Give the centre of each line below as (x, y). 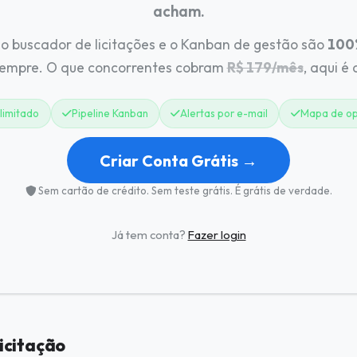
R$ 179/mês (265, 67)
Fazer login (217, 234)
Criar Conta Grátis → (178, 160)
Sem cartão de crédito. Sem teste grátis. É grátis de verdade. (184, 190)
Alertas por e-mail (224, 113)
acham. (178, 12)
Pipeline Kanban (110, 113)
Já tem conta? (149, 234)
